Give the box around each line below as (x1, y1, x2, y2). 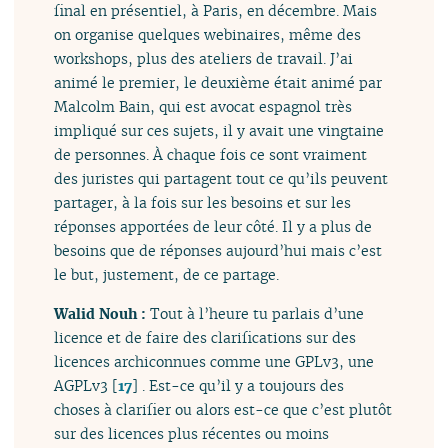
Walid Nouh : (54, 303, 151, 323)
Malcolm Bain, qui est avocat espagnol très (54, 97, 353, 117)
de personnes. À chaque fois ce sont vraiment (54, 145, 368, 165)
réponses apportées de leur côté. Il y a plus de (54, 217, 373, 237)
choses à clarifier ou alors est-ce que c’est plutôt (54, 399, 393, 419)
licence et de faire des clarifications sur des (54, 327, 357, 347)
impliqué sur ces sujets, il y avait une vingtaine (54, 121, 385, 141)
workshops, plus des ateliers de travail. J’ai (54, 49, 354, 69)
